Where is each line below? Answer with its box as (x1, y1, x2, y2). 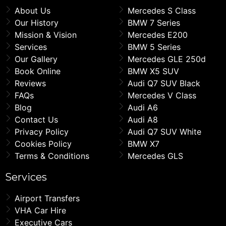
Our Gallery (15, 54, 58, 65)
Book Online (15, 66, 61, 77)
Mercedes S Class (128, 6, 196, 16)
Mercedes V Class (128, 90, 196, 101)
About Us (15, 6, 50, 16)
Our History (15, 18, 59, 28)
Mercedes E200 (128, 30, 188, 40)
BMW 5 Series (128, 42, 181, 52)
